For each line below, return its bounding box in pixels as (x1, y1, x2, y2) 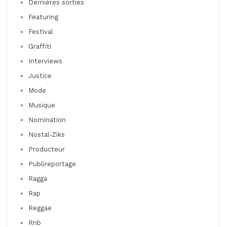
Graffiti (28, 42, 51, 50)
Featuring (28, 13, 58, 21)
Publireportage (28, 160, 76, 168)
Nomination (28, 116, 66, 124)
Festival (28, 27, 53, 35)
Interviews (28, 57, 62, 65)
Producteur (28, 145, 65, 153)
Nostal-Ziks (28, 130, 65, 138)
